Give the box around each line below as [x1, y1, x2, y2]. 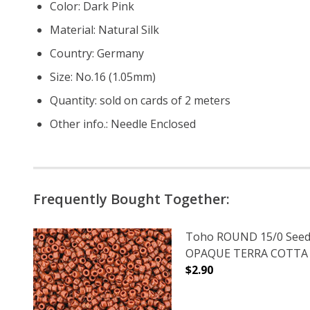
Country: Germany [50, 45, 144, 61]
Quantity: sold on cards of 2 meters [50, 92, 233, 108]
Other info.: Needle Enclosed [50, 116, 196, 131]
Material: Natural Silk [50, 21, 159, 37]
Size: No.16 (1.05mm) [50, 69, 156, 84]
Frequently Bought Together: [33, 189, 230, 208]
